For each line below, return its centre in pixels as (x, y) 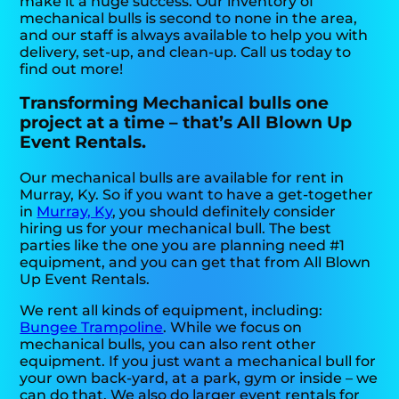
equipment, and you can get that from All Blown (195, 262)
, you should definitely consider (224, 211)
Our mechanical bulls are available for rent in (182, 177)
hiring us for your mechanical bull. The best (176, 228)
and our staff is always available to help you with (194, 35)
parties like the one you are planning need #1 (183, 245)
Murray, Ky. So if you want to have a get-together (197, 194)
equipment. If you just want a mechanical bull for (198, 361)
